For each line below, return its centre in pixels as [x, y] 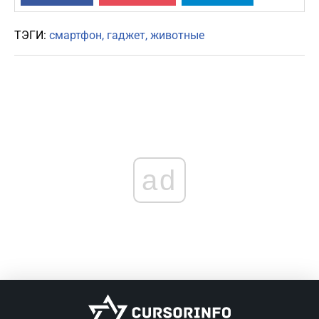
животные [177, 36]
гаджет [126, 36]
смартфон [75, 36]
